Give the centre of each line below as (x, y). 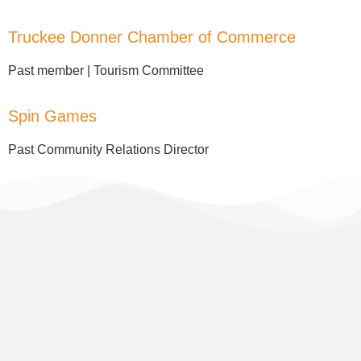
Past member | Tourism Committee (106, 70)
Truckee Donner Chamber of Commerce (152, 37)
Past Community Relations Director (108, 150)
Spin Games (52, 116)
